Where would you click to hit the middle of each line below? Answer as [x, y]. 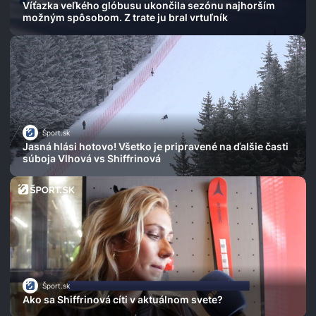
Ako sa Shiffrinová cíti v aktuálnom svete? [123, 300]
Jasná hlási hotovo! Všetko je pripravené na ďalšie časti [156, 147]
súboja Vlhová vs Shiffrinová [92, 159]
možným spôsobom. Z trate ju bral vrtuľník [125, 18]
